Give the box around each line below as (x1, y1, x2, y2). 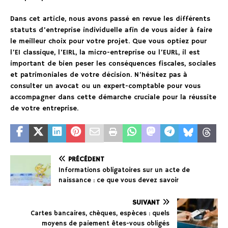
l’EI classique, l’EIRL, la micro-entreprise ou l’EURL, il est (10, 48, 200, 58)
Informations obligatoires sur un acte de (59, 166, 190, 175)
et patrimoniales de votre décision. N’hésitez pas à (10, 70, 187, 80)
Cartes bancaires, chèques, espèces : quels (31, 209, 169, 218)
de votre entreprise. (10, 104, 78, 113)
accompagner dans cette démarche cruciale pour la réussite (10, 93, 216, 102)
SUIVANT (132, 198, 160, 208)
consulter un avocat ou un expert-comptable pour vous (10, 81, 201, 91)
